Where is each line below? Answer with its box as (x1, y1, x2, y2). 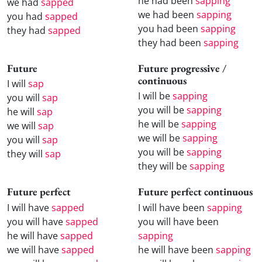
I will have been (138, 201, 207, 214)
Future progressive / (138, 61, 226, 75)
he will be (138, 118, 181, 131)
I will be (138, 89, 173, 103)
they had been (138, 36, 204, 49)
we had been (138, 8, 196, 21)
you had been (138, 22, 201, 35)
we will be (138, 132, 182, 145)
